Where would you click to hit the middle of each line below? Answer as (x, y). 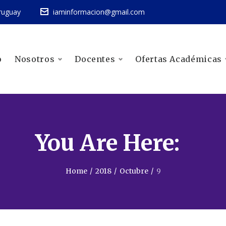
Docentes (95, 59)
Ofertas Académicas (179, 59)
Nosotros (35, 59)
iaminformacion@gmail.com (99, 12)
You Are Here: (107, 143)
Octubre (134, 171)
